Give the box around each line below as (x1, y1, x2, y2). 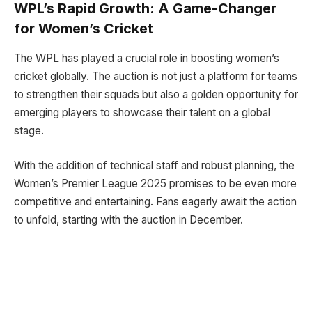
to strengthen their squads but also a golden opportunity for (14, 88, 298, 102)
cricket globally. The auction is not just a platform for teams (14, 70, 297, 84)
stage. (14, 124, 44, 138)
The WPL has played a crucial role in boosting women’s (14, 52, 279, 65)
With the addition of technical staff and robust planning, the (14, 158, 295, 172)
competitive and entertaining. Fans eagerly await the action (14, 194, 297, 208)
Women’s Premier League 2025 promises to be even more (14, 176, 297, 190)
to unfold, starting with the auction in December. (14, 212, 243, 226)
